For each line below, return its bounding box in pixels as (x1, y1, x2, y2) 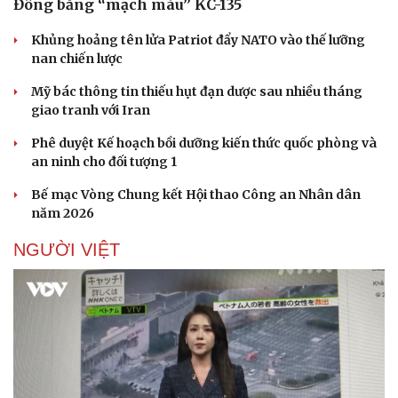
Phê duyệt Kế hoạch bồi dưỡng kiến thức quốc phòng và (31, 134, 377, 151)
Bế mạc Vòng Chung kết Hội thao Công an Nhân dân (31, 186, 361, 203)
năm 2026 (31, 204, 94, 221)
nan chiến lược (31, 50, 123, 67)
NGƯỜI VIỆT (13, 239, 120, 259)
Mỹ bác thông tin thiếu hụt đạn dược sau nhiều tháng (31, 83, 362, 99)
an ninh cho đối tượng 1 (31, 153, 177, 170)
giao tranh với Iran (31, 101, 150, 118)
